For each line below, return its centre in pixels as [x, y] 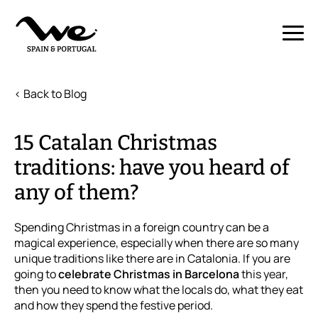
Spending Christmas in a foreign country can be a [142, 227]
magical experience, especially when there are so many [157, 243]
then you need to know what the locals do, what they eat [159, 290]
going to [36, 274]
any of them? [77, 192]
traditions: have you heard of [152, 168]
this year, [264, 274]
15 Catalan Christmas [116, 143]
